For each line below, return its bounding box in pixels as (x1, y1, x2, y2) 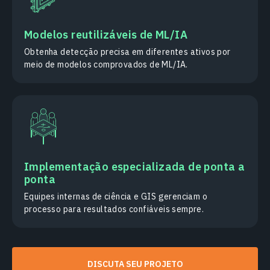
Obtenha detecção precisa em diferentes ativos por (24, 46, 231, 58)
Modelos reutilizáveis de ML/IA (24, 28, 187, 42)
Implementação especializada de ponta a (24, 160, 245, 174)
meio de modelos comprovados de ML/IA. (24, 59, 188, 71)
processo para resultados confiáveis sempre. (24, 204, 204, 215)
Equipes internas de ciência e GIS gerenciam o (24, 191, 207, 202)
